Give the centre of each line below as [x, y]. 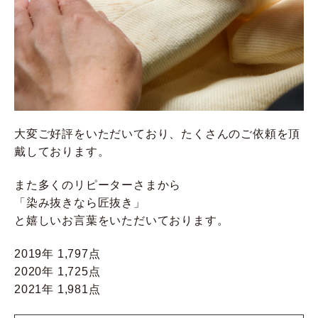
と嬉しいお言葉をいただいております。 [122, 221]
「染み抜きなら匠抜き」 [80, 203]
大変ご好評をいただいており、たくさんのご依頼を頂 [158, 133]
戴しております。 [62, 151]
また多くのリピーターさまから [98, 185]
